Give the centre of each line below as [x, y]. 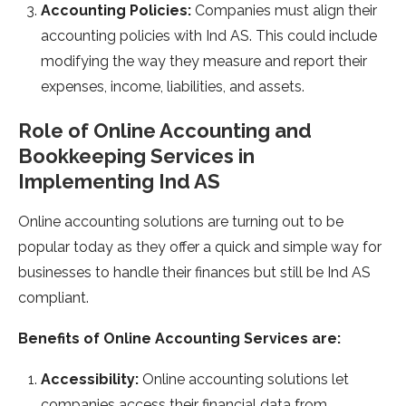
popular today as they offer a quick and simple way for [200, 247]
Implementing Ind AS [119, 182]
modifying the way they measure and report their [204, 62]
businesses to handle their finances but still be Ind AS [194, 273]
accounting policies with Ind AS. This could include [209, 36]
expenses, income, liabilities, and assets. [173, 87]
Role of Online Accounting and [165, 131]
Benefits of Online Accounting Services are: [179, 339]
